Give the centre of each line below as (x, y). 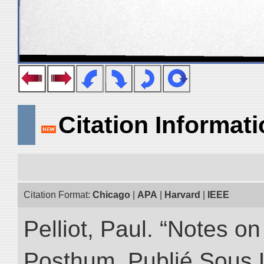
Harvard (182, 195)
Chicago (111, 195)
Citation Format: (58, 195)
